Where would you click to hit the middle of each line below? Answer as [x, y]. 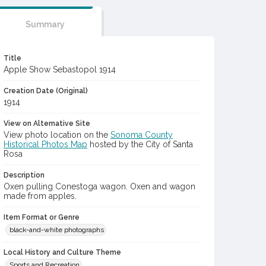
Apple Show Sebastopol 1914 [60, 69]
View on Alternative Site [47, 123]
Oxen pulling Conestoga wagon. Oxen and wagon [99, 186]
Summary [45, 24]
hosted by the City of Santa [140, 144]
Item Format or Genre [42, 217]
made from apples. [40, 196]
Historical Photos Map [45, 144]
